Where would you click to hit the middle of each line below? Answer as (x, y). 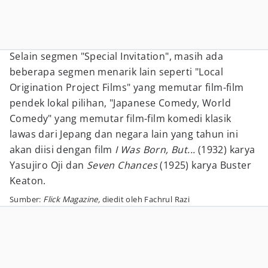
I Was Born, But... (156, 150)
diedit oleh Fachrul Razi (146, 200)
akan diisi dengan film (63, 150)
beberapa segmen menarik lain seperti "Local (117, 72)
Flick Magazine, (73, 200)
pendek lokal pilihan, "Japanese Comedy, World (120, 103)
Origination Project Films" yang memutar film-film (127, 87)
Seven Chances (123, 165)
